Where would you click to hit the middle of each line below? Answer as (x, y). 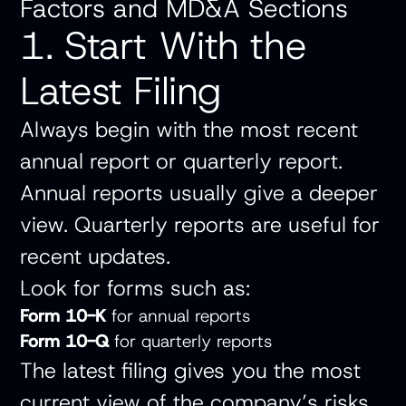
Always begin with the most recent (189, 130)
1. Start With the (164, 46)
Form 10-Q (65, 342)
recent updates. (96, 256)
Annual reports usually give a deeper (199, 193)
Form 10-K (63, 316)
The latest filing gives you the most (191, 371)
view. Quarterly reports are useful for (200, 225)
